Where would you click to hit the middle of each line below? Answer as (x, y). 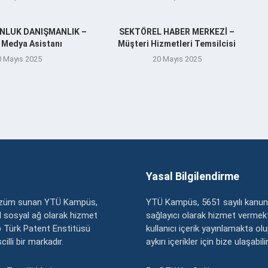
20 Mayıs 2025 (177, 59)
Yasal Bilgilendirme (193, 176)
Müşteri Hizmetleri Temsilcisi (177, 43)
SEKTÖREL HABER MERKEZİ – (177, 31)
